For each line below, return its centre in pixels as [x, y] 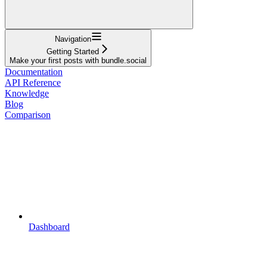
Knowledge [27, 93]
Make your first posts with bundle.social [78, 60]
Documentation [34, 72]
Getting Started [73, 51]
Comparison [28, 114]
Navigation [73, 39]
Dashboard [49, 226]
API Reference [33, 82]
